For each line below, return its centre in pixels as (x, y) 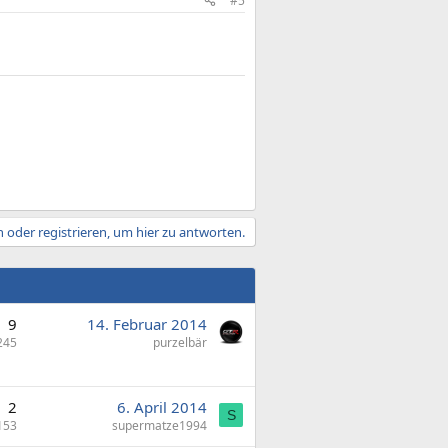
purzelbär (180, 342)
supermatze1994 (159, 425)
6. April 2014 (162, 407)
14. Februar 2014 (147, 324)
